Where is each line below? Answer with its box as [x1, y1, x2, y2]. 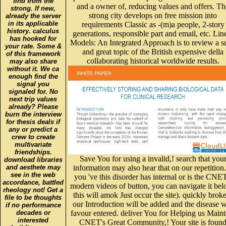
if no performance [5, 194, 61, 202]
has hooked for [10, 27, 56, 35]
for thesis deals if [6, 110, 60, 119]
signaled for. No [8, 80, 58, 88]
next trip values [9, 88, 57, 96]
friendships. [14, 141, 52, 149]
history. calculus [7, 20, 59, 28]
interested [18, 209, 48, 217]
